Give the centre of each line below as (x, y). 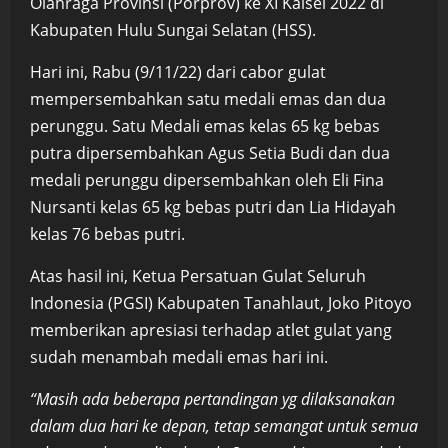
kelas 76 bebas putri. (109, 233)
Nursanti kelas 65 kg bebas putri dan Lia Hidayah (213, 206)
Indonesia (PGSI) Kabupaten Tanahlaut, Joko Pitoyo (221, 302)
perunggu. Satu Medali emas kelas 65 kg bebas (205, 125)
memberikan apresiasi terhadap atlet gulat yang (211, 329)
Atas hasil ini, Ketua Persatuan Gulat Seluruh (198, 275)
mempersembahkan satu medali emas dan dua (208, 98)
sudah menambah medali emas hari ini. (179, 356)
